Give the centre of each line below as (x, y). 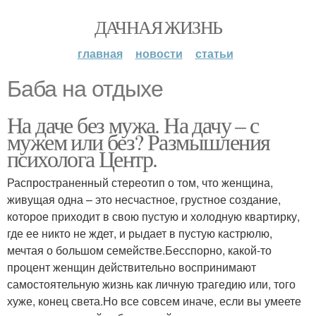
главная (100, 53)
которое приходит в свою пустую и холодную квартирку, (153, 216)
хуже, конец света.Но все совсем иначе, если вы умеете (154, 301)
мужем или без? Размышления (139, 141)
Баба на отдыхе (85, 89)
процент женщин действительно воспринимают (132, 267)
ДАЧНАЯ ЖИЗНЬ (158, 27)
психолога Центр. (82, 158)
